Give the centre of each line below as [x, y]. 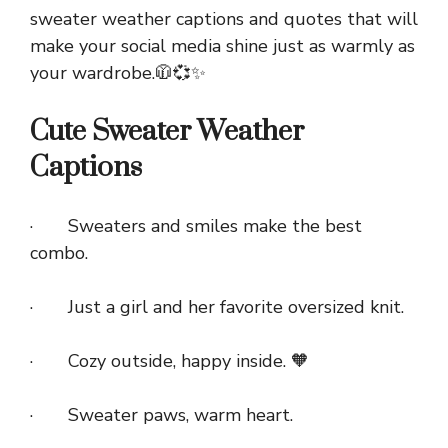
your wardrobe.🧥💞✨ [118, 73]
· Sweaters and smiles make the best [196, 226]
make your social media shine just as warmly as [222, 46]
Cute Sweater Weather [167, 132]
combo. [59, 253]
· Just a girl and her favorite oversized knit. [217, 307]
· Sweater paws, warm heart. [161, 415]
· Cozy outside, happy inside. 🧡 [169, 361]
